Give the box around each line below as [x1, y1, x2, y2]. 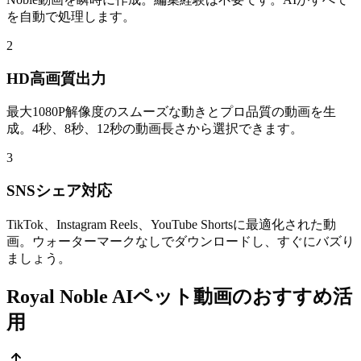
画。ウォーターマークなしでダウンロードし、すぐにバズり [6, 234, 355, 248]
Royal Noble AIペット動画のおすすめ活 [6, 285, 352, 307]
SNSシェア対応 [6, 182, 112, 200]
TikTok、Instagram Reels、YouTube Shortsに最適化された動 [6, 217, 336, 231]
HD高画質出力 [6, 69, 106, 87]
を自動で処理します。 [6, 10, 135, 24]
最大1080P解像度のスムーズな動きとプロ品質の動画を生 [6, 105, 336, 119]
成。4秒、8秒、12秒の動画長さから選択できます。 [6, 122, 303, 136]
